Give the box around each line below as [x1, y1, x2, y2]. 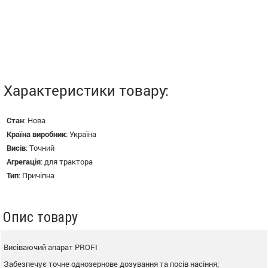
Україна [69, 128, 96, 139]
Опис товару [3, 208, 78, 226]
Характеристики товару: [4, 80, 169, 100]
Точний [29, 142, 54, 153]
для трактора [44, 156, 93, 167]
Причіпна [22, 169, 54, 181]
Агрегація [7, 156, 41, 167]
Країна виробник [7, 128, 66, 139]
